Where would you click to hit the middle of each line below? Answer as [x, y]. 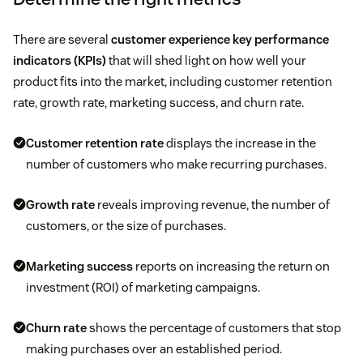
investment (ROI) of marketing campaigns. [143, 288]
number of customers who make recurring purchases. [176, 164]
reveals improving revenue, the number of [212, 205]
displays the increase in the [240, 143]
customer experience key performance [220, 40]
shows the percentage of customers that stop [214, 328]
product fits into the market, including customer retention [173, 82]
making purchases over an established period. [154, 349]
